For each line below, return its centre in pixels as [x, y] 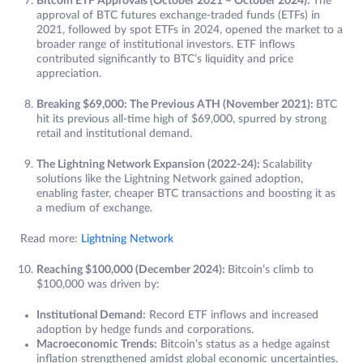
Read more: [51, 239]
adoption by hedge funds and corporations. [145, 330]
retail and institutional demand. [114, 134]
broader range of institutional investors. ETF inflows [166, 45]
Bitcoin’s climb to [271, 270]
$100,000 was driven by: [98, 285]
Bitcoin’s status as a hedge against [243, 345]
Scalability [287, 165]
